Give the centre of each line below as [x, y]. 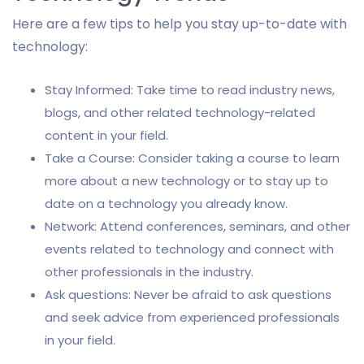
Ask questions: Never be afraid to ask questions [188, 294]
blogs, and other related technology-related [180, 112]
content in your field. [106, 135]
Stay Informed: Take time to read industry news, [190, 89]
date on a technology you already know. [166, 203]
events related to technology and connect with [189, 249]
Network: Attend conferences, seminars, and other [197, 226]
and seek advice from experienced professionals [192, 317]
